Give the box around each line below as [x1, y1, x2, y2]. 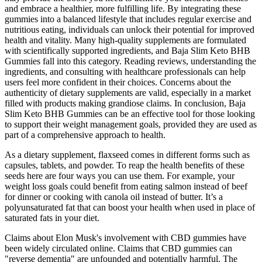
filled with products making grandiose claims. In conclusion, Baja [5, 98, 246, 108]
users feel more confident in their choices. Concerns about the [5, 77, 231, 87]
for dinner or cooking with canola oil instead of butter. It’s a [5, 191, 223, 202]
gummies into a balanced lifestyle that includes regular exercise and [5, 13, 251, 24]
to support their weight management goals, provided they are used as [5, 119, 257, 129]
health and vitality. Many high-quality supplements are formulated [5, 35, 246, 45]
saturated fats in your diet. [5, 212, 99, 223]
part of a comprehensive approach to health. [5, 129, 166, 140]
